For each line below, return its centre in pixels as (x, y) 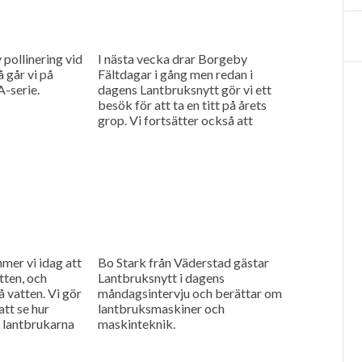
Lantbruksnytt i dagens (161, 277)
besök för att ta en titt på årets (182, 104)
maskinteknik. (136, 323)
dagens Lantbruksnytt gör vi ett (184, 89)
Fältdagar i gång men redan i (175, 74)
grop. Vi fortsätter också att (175, 120)
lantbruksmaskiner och (161, 308)
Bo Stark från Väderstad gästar (183, 262)
